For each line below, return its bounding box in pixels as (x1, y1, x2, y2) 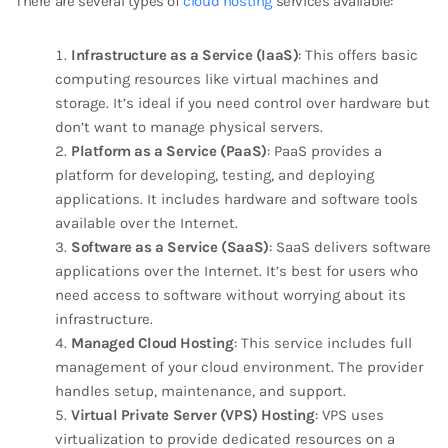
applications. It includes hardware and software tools (55, 190, 418, 208)
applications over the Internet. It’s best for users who (55, 262, 418, 280)
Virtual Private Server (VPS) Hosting (71, 406, 315, 424)
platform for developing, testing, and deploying (55, 166, 374, 184)
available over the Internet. (55, 214, 238, 232)
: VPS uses (314, 406, 384, 424)
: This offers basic (298, 46, 419, 64)
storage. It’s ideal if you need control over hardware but (55, 94, 430, 112)
